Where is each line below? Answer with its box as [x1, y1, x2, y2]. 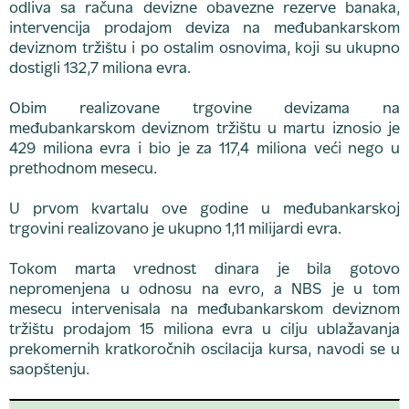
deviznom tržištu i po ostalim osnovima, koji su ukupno [9, 42, 400, 57]
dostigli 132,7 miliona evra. [9, 62, 191, 77]
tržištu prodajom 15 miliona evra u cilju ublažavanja [9, 323, 400, 338]
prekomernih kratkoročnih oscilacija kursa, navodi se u [9, 343, 400, 358]
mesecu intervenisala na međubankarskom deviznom [9, 303, 400, 318]
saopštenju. [9, 363, 89, 378]
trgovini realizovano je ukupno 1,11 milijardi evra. [9, 223, 341, 237]
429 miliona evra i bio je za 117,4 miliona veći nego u [9, 142, 400, 157]
